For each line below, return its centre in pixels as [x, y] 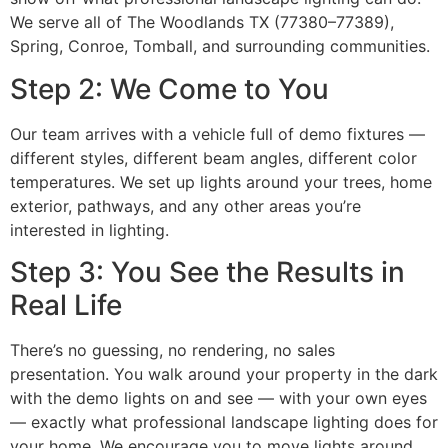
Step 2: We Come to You [169, 88]
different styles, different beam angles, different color [213, 157]
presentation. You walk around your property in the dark [224, 374]
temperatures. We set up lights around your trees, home [221, 181]
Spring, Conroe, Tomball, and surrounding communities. [220, 46]
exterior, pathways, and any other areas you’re [185, 205]
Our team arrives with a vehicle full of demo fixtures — [217, 133]
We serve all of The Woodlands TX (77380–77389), [202, 22]
